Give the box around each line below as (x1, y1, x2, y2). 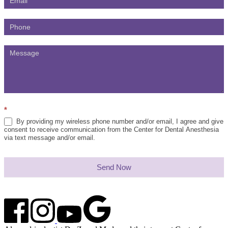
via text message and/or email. (4, 134, 95, 142)
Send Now (97, 163, 131, 172)
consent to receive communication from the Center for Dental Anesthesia (4, 126, 219, 134)
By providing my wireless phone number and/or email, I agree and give (14, 117, 223, 125)
